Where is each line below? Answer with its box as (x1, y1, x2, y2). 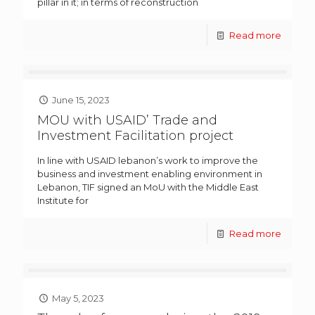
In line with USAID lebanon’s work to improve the (37, 155, 258, 167)
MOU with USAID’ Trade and (37, 112, 217, 129)
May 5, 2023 (52, 292, 105, 304)
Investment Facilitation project (37, 128, 233, 144)
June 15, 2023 (52, 94, 110, 106)
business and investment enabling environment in (37, 168, 262, 180)
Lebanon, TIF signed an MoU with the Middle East (37, 181, 259, 193)
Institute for (37, 195, 89, 207)
